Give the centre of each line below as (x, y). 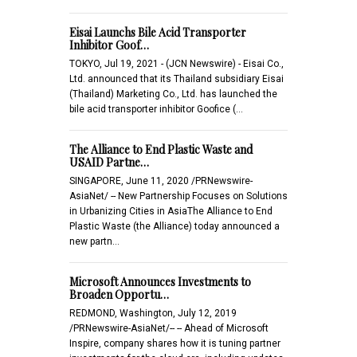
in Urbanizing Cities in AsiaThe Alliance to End (171, 211)
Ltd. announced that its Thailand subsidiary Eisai (177, 78)
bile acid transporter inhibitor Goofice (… (156, 109)
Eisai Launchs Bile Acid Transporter (158, 32)
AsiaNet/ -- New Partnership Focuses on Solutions (178, 196)
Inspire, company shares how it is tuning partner (175, 343)
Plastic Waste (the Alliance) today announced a (175, 226)
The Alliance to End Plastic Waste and (161, 149)
